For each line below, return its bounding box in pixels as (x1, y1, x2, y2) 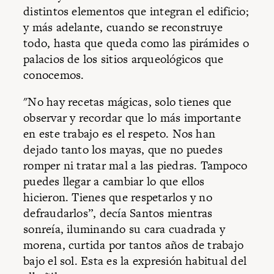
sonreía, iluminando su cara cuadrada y (23, 220, 226, 237)
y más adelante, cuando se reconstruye (23, 19, 223, 36)
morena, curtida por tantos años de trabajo (23, 236, 244, 253)
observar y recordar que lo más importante (23, 109, 241, 126)
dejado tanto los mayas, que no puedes (23, 141, 223, 158)
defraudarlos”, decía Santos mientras (23, 204, 213, 221)
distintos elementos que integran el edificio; (23, 3, 249, 20)
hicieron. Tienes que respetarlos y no (23, 188, 212, 206)
